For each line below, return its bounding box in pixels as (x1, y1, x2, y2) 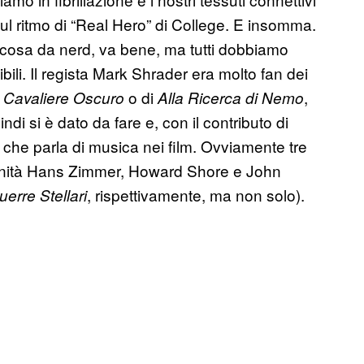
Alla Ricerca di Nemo (158, 86, 304, 108)
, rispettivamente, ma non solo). (87, 183, 305, 206)
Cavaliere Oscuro (3, 86, 124, 108)
